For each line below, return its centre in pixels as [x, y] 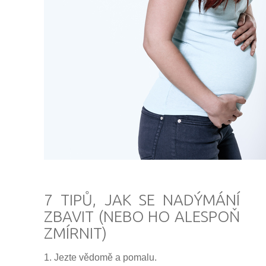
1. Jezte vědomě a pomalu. [102, 257]
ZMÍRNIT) [75, 233]
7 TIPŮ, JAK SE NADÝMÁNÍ [142, 200]
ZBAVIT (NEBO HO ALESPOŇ [142, 216]
